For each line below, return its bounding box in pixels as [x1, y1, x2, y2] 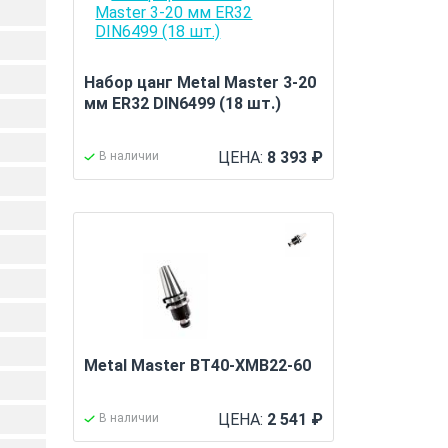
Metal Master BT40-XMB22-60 [84, 356, 312, 375]
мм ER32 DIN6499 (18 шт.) [84, 94, 282, 113]
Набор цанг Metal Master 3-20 [84, 73, 317, 92]
